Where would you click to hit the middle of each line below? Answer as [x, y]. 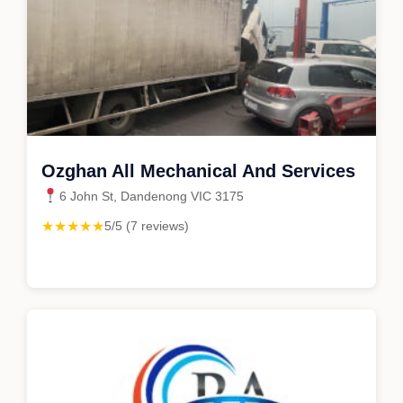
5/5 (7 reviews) [147, 225]
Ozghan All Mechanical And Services [198, 170]
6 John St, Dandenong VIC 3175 [152, 196]
